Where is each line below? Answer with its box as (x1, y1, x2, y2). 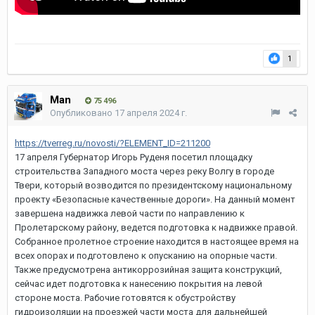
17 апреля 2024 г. (115, 107, 187, 118)
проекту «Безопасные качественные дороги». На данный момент (15, 193, 295, 205)
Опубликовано (50, 107, 115, 118)
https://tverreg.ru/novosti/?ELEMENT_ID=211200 (15, 137, 210, 148)
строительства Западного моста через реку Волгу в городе (15, 165, 274, 176)
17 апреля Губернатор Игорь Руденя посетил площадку (15, 151, 252, 162)
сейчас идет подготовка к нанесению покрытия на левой (15, 278, 262, 289)
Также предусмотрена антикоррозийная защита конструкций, (15, 264, 282, 275)
